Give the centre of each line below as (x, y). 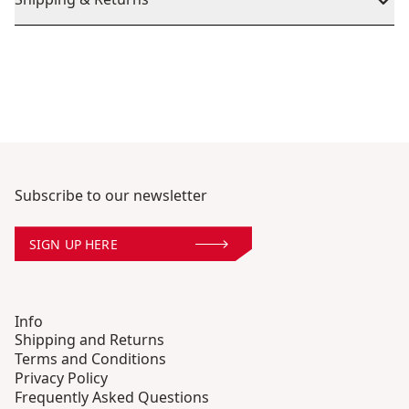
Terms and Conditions (90, 359)
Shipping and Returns (89, 340)
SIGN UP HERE (73, 244)
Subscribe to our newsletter (111, 196)
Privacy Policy (61, 378)
